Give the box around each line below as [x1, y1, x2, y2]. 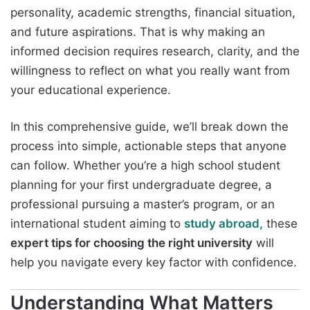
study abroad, [184, 216, 263, 230]
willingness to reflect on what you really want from [10, 63, 290, 77]
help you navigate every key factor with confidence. [10, 255, 297, 269]
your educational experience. [10, 82, 171, 97]
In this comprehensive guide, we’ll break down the [10, 119, 289, 134]
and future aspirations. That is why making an [10, 24, 265, 39]
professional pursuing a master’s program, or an [10, 197, 275, 211]
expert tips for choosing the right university [10, 235, 253, 250]
